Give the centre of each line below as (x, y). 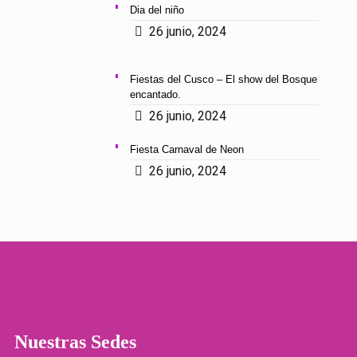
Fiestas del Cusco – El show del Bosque (223, 79)
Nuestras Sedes (75, 342)
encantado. (155, 94)
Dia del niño (157, 10)
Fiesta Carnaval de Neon (186, 149)
